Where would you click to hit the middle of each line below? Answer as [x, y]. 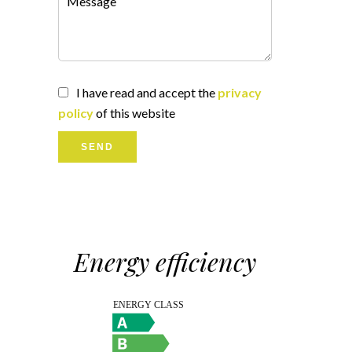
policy [76, 113]
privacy [240, 93]
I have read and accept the [147, 93]
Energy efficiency [165, 262]
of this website [134, 113]
